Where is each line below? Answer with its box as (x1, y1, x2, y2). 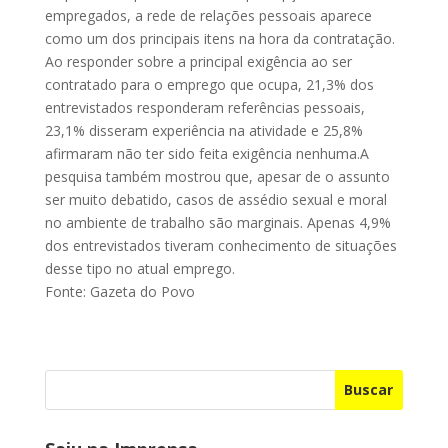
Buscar (344, 380, 394, 400)
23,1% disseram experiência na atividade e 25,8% (44, 120, 363, 140)
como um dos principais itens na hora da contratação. (44, 28, 395, 48)
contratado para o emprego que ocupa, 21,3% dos (44, 74, 374, 94)
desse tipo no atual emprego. (44, 258, 235, 278)
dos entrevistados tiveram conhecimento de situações (44, 235, 397, 255)
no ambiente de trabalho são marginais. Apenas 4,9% (44, 212, 391, 232)
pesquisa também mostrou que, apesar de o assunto (44, 166, 390, 186)
